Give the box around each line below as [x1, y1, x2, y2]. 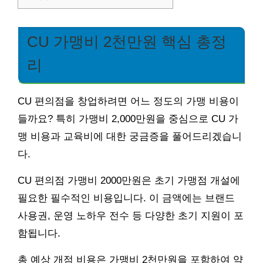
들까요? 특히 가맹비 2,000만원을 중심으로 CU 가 [18, 113, 238, 125]
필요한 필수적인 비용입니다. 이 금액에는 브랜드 [18, 193, 235, 204]
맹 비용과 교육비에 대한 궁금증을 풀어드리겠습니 [18, 131, 242, 143]
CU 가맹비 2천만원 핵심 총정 [27, 33, 227, 50]
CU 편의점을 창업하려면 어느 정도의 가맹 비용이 [18, 96, 239, 107]
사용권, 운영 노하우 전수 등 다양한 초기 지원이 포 [18, 210, 244, 222]
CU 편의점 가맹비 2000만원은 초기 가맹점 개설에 [18, 175, 240, 187]
